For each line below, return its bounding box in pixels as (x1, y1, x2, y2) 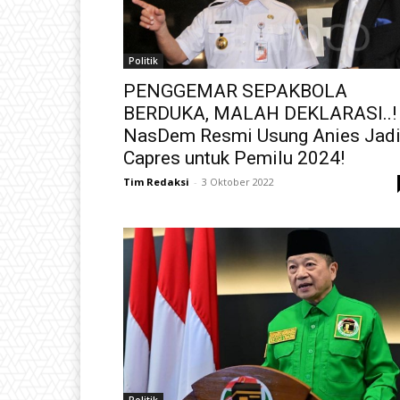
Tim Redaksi (123, 174, 189, 188)
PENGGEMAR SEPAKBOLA (123, 79, 347, 102)
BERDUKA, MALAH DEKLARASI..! (123, 102, 396, 124)
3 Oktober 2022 (202, 174, 274, 188)
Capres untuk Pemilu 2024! (123, 146, 345, 169)
